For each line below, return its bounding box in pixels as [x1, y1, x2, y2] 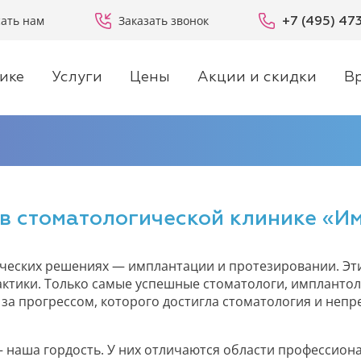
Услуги [52, 70, 102, 85]
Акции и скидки [197, 70, 317, 85]
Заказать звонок [118, 12, 209, 28]
